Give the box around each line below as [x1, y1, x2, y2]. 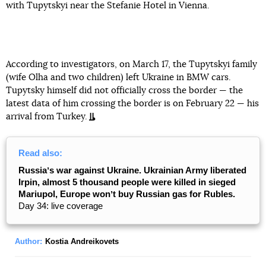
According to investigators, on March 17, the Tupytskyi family [6, 60, 257, 69]
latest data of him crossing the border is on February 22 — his [6, 99, 259, 108]
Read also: [18, 148, 62, 158]
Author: [15, 237, 42, 246]
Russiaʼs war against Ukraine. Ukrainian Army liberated [18, 165, 246, 175]
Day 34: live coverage [18, 201, 103, 211]
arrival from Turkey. [6, 112, 87, 121]
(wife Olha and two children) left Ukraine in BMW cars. [6, 73, 231, 82]
